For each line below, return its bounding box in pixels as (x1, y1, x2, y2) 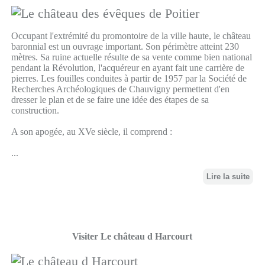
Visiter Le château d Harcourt (72, 231, 193, 242)
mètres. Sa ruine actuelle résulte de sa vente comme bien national (11, 52, 252, 63)
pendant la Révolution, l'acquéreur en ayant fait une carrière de (11, 63, 244, 73)
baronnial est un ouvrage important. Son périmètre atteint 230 (11, 41, 239, 52)
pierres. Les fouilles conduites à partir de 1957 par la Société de (11, 73, 247, 84)
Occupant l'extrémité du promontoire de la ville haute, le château (11, 31, 251, 41)
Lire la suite (206, 172, 250, 182)
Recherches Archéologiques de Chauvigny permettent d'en (11, 84, 230, 95)
